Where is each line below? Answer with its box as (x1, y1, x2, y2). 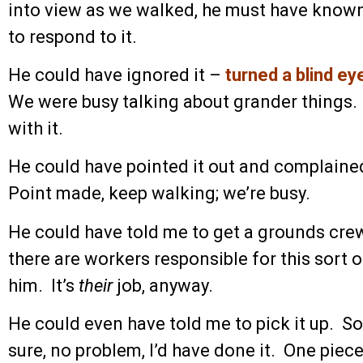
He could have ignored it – (8, 65, 225, 86)
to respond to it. (8, 26, 137, 47)
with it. (8, 118, 63, 139)
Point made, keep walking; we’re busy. (8, 183, 310, 204)
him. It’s (8, 275, 79, 296)
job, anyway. (113, 275, 213, 296)
